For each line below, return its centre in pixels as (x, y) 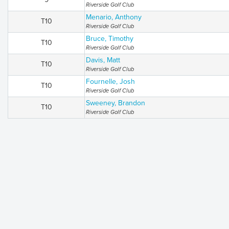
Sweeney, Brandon (116, 103)
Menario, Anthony (114, 17)
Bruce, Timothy (110, 39)
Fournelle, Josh (110, 82)
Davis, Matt (103, 60)
